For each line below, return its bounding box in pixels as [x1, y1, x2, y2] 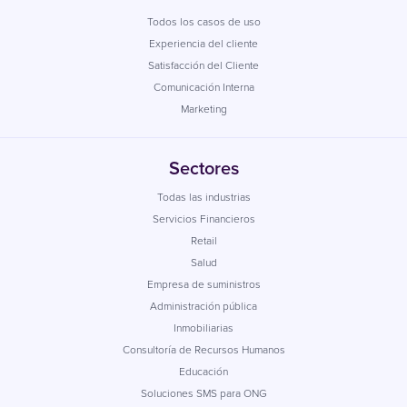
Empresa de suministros [146, 275, 261, 293]
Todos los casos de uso [146, 13, 261, 30]
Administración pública [150, 297, 257, 314]
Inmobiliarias [174, 319, 233, 336]
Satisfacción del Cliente [148, 56, 259, 74]
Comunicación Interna [153, 78, 254, 95]
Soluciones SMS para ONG [140, 384, 267, 402]
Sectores [168, 154, 239, 182]
